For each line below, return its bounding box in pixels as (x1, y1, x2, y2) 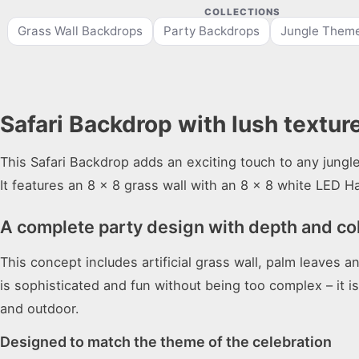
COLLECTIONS (204, 6, 280, 18)
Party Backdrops (163, 23, 260, 39)
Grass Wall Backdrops (17, 23, 143, 39)
